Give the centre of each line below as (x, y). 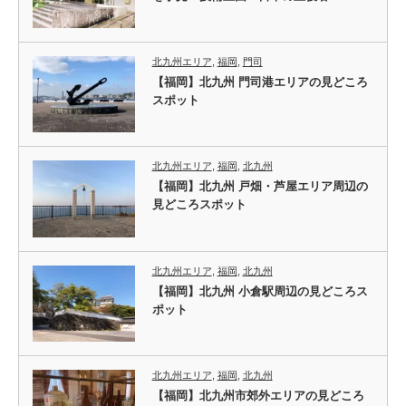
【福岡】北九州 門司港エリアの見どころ (260, 82)
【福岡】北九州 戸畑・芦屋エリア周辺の (260, 187)
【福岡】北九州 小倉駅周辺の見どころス (260, 291)
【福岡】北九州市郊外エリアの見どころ (258, 395)
